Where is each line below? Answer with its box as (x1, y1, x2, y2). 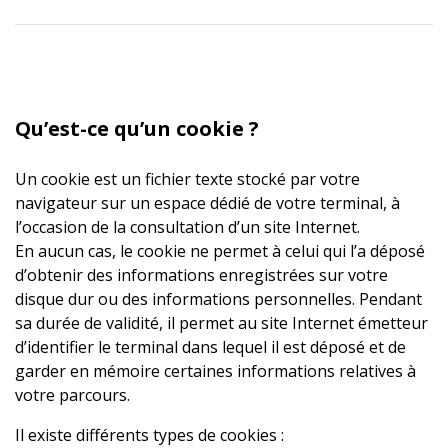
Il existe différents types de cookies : (15, 424, 284, 446)
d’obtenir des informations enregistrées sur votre (15, 264, 388, 286)
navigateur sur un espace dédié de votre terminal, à (15, 192, 400, 214)
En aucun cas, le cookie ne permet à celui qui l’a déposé (15, 240, 425, 262)
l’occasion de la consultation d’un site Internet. (15, 216, 360, 238)
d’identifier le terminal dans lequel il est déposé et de (15, 336, 406, 358)
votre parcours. (15, 384, 130, 406)
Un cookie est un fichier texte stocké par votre (15, 168, 360, 190)
